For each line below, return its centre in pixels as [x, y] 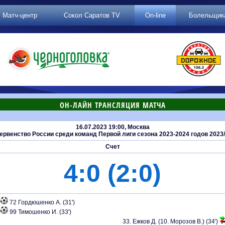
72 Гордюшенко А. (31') [42, 202]
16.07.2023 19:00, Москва [113, 127]
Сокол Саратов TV [92, 15]
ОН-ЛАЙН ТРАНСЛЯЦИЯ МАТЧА [113, 105]
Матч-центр [20, 15]
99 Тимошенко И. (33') [40, 212]
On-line [155, 15]
